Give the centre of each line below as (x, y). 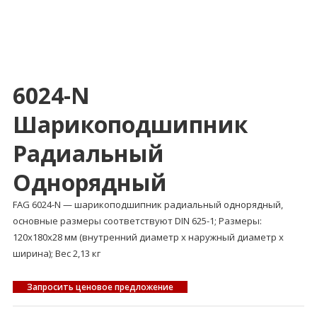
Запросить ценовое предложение (100, 287)
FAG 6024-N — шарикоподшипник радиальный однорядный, (148, 205)
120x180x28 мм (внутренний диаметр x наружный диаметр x (148, 237)
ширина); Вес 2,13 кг (56, 254)
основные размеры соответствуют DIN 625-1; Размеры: (137, 221)
